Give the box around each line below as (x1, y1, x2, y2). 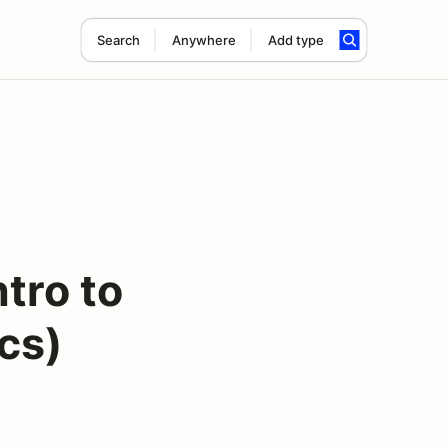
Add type (267, 32, 324, 48)
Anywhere (171, 32, 236, 48)
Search (96, 32, 140, 48)
